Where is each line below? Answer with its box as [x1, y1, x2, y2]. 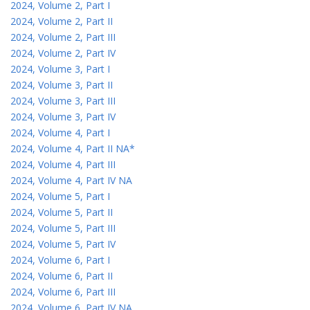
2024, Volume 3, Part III [10, 93, 116, 107]
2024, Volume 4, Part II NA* [10, 141, 135, 155]
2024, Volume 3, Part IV [10, 109, 116, 123]
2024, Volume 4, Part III [10, 157, 116, 171]
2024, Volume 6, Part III [10, 284, 116, 298]
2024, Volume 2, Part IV [10, 46, 116, 60]
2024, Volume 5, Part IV [10, 237, 116, 250]
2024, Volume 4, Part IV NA [10, 173, 132, 187]
